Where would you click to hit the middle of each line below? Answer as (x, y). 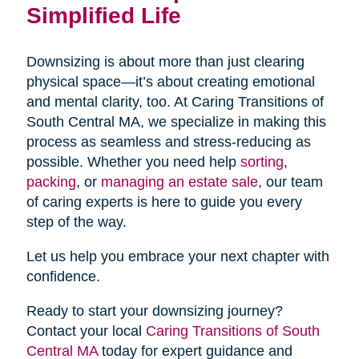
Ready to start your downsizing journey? (154, 311)
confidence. (63, 277)
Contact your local (86, 331)
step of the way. (76, 222)
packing (51, 182)
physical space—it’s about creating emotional (170, 82)
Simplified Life (103, 16)
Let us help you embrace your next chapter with (177, 257)
